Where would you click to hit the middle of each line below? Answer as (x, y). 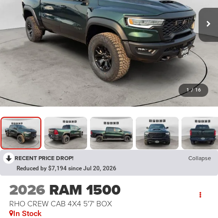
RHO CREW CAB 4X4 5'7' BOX (60, 203)
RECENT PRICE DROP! (44, 158)
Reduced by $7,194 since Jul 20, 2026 (66, 169)
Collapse (200, 158)
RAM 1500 (85, 190)
